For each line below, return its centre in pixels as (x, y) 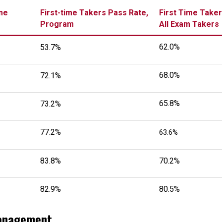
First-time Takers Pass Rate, (94, 13)
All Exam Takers (189, 24)
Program (57, 24)
